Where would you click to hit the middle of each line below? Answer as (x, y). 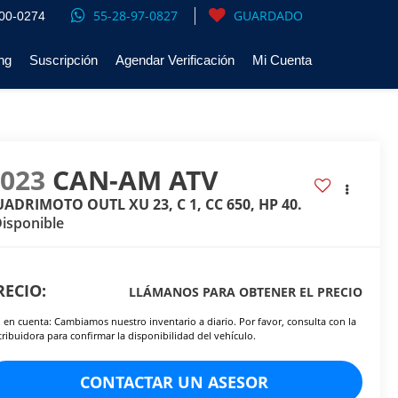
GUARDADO (268, 16)
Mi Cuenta (282, 60)
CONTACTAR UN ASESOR (174, 382)
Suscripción (64, 60)
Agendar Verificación (175, 60)
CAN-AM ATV (136, 180)
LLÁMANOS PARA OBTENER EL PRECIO (245, 292)
